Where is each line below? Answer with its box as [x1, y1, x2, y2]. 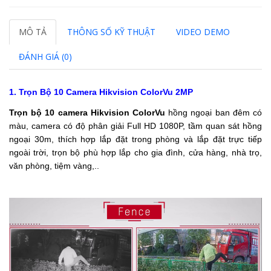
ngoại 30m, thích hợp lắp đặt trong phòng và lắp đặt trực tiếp [9, 134, 262, 144]
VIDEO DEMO [176, 25, 230, 38]
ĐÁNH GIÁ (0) [19, 50, 72, 62]
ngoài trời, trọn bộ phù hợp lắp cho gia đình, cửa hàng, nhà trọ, [9, 147, 262, 157]
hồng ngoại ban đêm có [168, 107, 263, 117]
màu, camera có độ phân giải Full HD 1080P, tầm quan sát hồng [9, 120, 262, 131]
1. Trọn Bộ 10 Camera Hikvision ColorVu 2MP [9, 87, 193, 97]
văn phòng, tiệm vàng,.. [9, 160, 99, 171]
